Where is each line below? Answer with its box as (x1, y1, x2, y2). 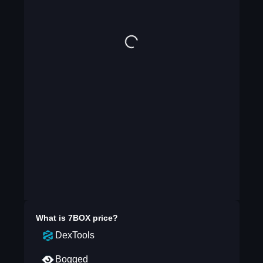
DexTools (55, 230, 95, 240)
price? (90, 213, 118, 222)
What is (35, 213, 68, 222)
